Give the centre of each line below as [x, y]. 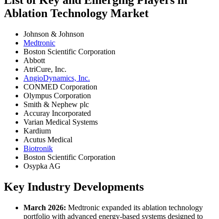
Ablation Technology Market [76, 13]
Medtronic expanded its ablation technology [134, 207]
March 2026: [45, 207]
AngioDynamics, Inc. [57, 78]
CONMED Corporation [60, 87]
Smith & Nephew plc [56, 104]
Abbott [34, 60]
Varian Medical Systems [61, 122]
